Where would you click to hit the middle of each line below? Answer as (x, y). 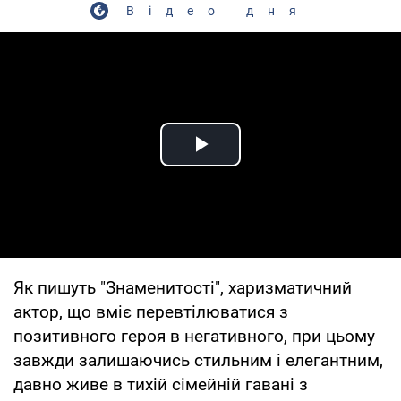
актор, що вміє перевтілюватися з (151, 311)
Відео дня (218, 10)
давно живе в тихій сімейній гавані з (161, 384)
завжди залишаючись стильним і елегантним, (198, 360)
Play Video (265, 165)
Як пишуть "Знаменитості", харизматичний (183, 287)
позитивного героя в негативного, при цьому (194, 336)
